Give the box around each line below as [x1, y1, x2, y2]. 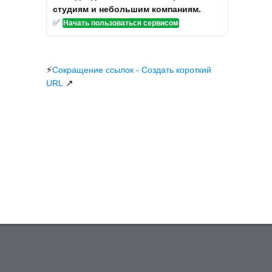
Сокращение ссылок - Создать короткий [52, 64, 211, 75]
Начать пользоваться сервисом [63, 18, 178, 27]
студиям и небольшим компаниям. [53, 4, 201, 14]
